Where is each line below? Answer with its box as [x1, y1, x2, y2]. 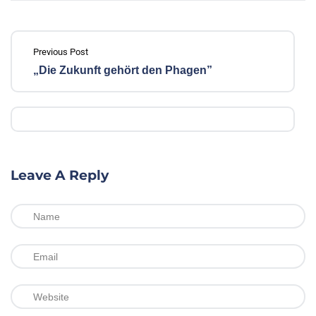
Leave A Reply [11, 167, 109, 183]
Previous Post [33, 47, 88, 57]
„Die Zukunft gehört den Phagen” [33, 64, 212, 76]
